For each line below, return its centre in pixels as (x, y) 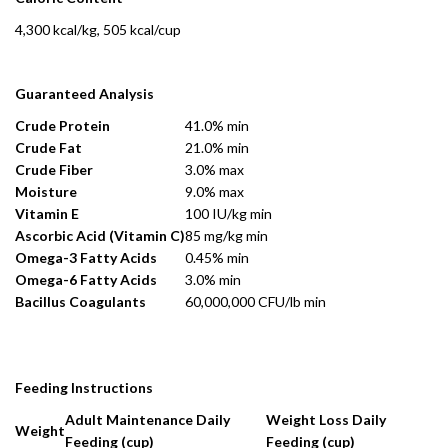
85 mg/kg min (226, 235)
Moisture (46, 191)
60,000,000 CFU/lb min (255, 301)
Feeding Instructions (84, 387)
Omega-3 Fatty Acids (86, 257)
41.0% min (217, 125)
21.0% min (217, 147)
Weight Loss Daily (326, 419)
